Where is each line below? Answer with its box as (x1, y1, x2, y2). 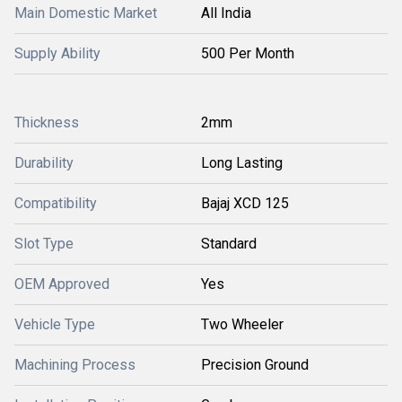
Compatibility (14, 195, 97, 212)
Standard (201, 235, 257, 252)
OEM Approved (14, 275, 109, 293)
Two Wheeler (201, 316, 284, 333)
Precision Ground (201, 356, 309, 373)
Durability (14, 154, 74, 171)
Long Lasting (201, 154, 283, 171)
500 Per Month (201, 45, 294, 62)
